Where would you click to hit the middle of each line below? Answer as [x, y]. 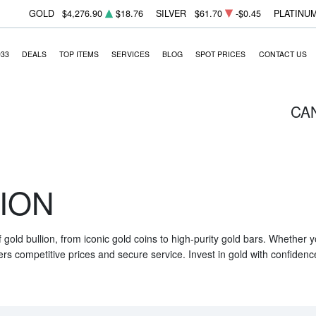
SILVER [171, 14]
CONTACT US [282, 54]
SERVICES [131, 54]
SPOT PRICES [221, 54]
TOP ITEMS [79, 54]
